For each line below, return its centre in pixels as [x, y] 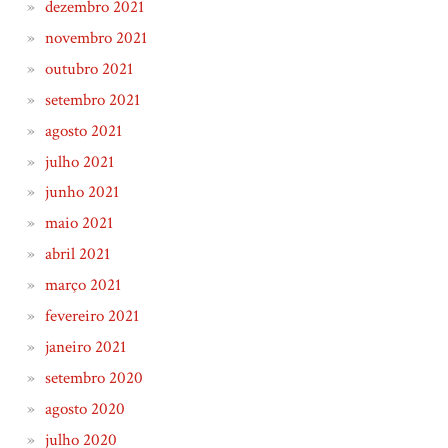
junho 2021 [81, 192]
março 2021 [82, 285]
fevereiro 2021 [91, 315]
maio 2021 [78, 223]
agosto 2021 [83, 130]
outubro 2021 [88, 68]
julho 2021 [79, 161]
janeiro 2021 [85, 346]
